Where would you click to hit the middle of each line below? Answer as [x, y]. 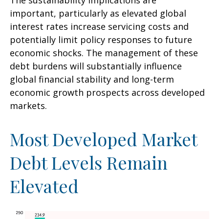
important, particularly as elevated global [98, 13]
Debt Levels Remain [89, 162]
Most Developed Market [103, 139]
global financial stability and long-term [92, 79]
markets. [28, 106]
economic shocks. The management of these [104, 53]
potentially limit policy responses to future [101, 40]
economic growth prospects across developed [107, 92]
